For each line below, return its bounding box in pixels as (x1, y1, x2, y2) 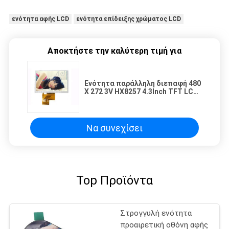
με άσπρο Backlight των (84, 96, 168, 104)
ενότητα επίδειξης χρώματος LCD (76, 15, 181, 23)
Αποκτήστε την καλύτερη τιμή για (48, 46, 181, 56)
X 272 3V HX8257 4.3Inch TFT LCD (84, 87, 198, 96)
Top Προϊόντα (76, 173, 153, 188)
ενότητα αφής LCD (11, 15, 69, 23)
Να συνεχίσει (86, 122, 143, 133)
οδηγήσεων (84, 104, 124, 112)
